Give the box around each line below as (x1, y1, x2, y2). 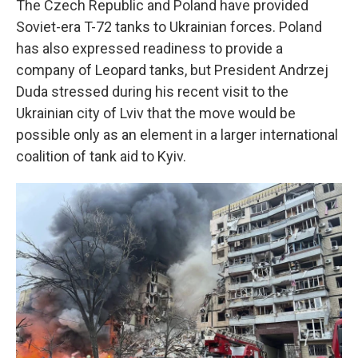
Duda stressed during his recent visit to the (16, 83, 288, 100)
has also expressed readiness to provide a (16, 40, 283, 57)
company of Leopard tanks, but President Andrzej (16, 62, 328, 78)
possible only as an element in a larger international (16, 126, 338, 143)
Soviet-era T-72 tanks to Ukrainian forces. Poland (16, 18, 322, 35)
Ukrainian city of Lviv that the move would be (16, 105, 296, 121)
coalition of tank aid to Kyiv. (16, 148, 186, 165)
